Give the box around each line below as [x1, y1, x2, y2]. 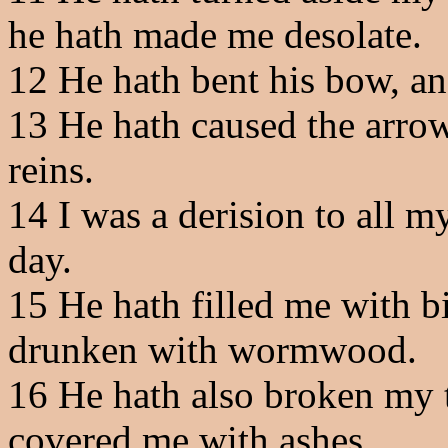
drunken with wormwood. [8, 328, 417, 371]
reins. [8, 148, 94, 191]
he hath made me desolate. [8, 13, 422, 56]
